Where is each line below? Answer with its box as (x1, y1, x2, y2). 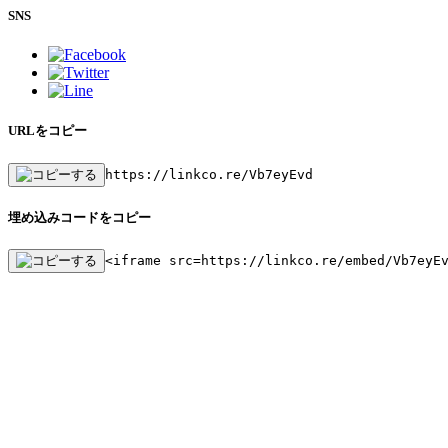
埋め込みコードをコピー (8, 209, 151, 225)
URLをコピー (8, 123, 87, 139)
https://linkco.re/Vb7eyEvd (105, 166, 313, 182)
